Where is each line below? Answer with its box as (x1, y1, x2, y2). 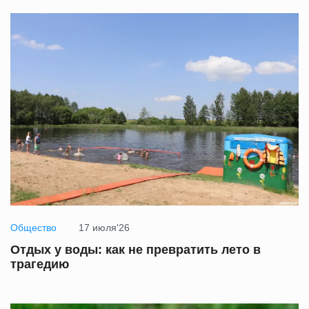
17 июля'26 (79, 222, 130, 234)
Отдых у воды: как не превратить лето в (10, 243, 261, 257)
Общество (10, 222, 57, 234)
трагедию (10, 257, 69, 272)
